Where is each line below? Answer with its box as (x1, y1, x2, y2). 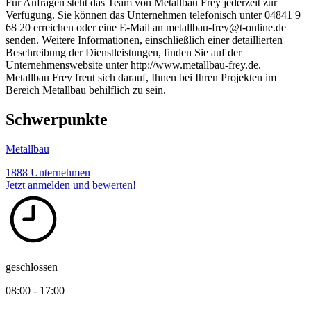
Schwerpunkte (6, 110, 108, 128)
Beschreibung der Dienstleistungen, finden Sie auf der (6, 46, 242, 58)
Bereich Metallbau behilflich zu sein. (6, 83, 166, 96)
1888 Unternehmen (6, 166, 90, 178)
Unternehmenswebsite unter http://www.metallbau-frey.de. (6, 58, 261, 71)
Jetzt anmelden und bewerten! (6, 178, 136, 191)
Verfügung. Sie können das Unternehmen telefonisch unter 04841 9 (6, 8, 301, 21)
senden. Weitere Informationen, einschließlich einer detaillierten (6, 33, 283, 46)
